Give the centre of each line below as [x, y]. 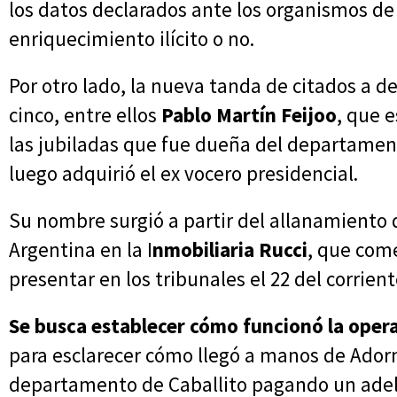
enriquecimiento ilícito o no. [132, 39]
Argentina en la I [81, 250]
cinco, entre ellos [85, 115]
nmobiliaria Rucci [230, 250]
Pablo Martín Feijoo [249, 115]
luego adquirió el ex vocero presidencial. [183, 174]
